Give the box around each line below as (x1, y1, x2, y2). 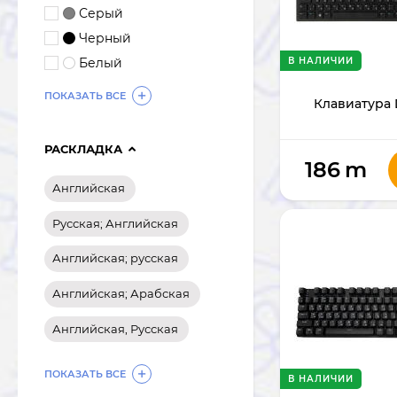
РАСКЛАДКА (44, 142, 122, 157)
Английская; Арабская (52, 285, 190, 300)
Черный (78, 30, 131, 47)
